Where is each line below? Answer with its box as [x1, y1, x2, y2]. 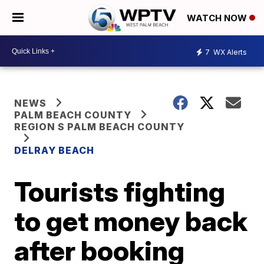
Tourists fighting [14, 175, 226, 208]
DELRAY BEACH [14, 144, 95, 156]
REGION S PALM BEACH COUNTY [14, 121, 185, 133]
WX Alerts [212, 47, 247, 57]
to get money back [14, 204, 248, 237]
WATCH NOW [187, 12, 249, 24]
